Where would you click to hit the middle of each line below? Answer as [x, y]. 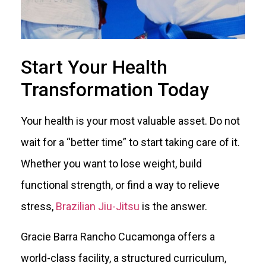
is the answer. [173, 207]
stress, [38, 207]
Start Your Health [94, 67]
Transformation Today [115, 90]
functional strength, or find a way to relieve [120, 185]
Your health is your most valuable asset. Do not [130, 121]
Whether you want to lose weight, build [111, 164]
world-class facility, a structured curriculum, [123, 258]
